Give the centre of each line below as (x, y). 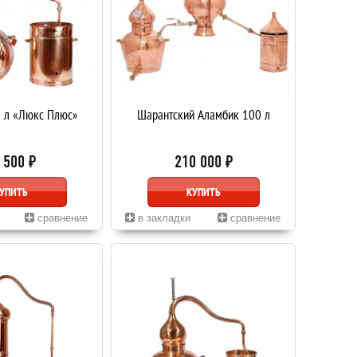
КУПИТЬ (203, 192)
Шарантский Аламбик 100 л (203, 115)
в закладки (162, 218)
